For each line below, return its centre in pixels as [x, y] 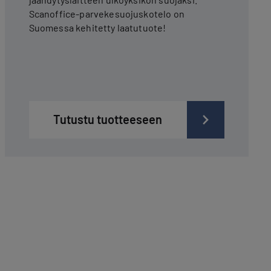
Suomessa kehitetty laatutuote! [97, 27]
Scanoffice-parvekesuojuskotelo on [106, 13]
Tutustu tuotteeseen [108, 119]
